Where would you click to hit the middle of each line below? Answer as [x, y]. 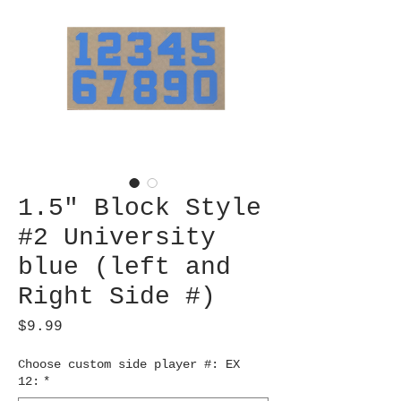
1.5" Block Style [140, 209]
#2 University [117, 238]
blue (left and [124, 268]
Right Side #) [117, 297]
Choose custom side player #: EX [129, 365]
